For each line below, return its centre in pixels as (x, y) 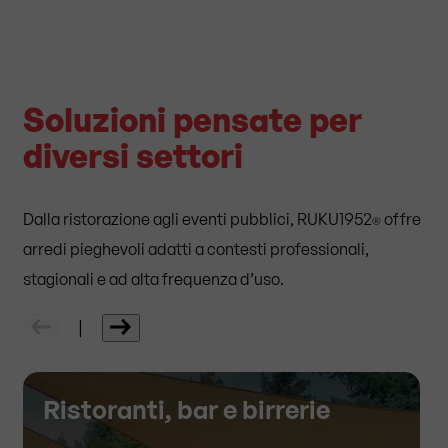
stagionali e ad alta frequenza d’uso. (153, 279)
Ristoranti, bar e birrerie (186, 410)
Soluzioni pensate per (192, 120)
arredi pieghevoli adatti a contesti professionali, (196, 249)
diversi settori (133, 156)
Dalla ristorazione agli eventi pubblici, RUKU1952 (197, 219)
